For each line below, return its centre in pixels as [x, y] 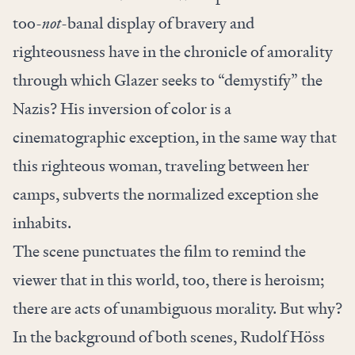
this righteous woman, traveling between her [161, 166]
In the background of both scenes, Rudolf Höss [169, 337]
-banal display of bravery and [158, 23]
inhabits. [44, 223]
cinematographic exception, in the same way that [175, 137]
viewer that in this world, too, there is [137, 280]
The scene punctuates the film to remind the [159, 252]
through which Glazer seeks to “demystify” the [168, 80]
